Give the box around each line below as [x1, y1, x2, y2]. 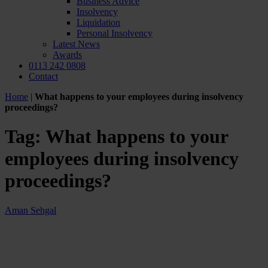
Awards [53, 50, 82, 60]
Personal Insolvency [77, 28, 153, 38]
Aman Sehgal [5, 205, 56, 215]
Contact [29, 71, 58, 81]
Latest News [53, 39, 100, 49]
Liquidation [77, 17, 120, 28]
